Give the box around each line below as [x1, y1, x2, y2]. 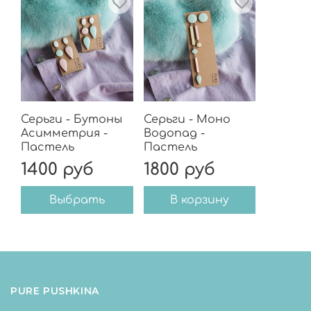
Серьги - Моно [143, 112, 230, 126]
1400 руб [21, 160, 94, 179]
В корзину [169, 193, 229, 206]
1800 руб [143, 160, 215, 179]
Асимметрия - [21, 126, 108, 140]
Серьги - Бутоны [21, 112, 122, 126]
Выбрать [49, 193, 105, 206]
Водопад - [143, 126, 205, 140]
